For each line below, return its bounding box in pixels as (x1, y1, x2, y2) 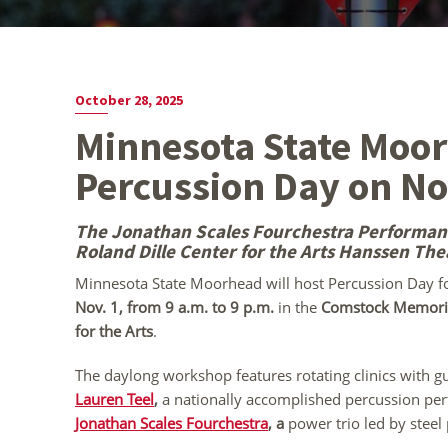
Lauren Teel (75, 389, 154, 409)
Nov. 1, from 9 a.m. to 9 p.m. (75, 297, 278, 317)
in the (278, 297, 317, 317)
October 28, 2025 (75, 91, 183, 109)
